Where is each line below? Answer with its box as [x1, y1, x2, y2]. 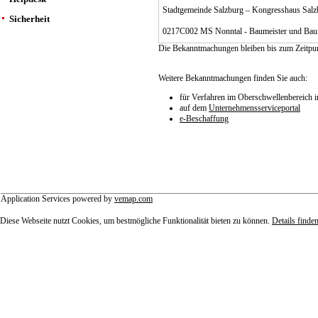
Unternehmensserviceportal [209, 103, 300, 113]
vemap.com [114, 194, 153, 204]
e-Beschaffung [180, 114, 229, 124]
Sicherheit [9, 13, 50, 24]
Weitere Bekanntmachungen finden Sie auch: [158, 73, 307, 83]
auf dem [180, 103, 209, 113]
